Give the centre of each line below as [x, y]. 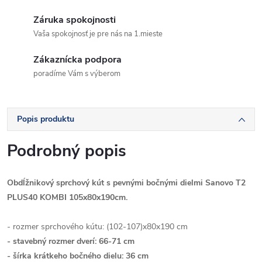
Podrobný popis [67, 151]
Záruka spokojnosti [75, 20]
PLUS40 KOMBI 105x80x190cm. [67, 197]
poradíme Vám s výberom [77, 74]
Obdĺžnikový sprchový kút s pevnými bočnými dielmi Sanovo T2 [126, 183]
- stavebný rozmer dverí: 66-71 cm [71, 241]
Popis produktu [46, 119]
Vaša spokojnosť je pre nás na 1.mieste [98, 34]
